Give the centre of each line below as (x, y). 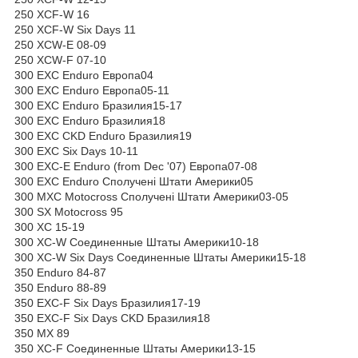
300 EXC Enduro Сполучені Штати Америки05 (134, 181)
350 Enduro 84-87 (60, 272)
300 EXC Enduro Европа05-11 (92, 90)
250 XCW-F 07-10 (60, 60)
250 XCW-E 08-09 (60, 44)
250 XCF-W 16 (52, 14)
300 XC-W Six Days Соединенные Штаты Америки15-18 (160, 257)
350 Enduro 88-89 (60, 287)
